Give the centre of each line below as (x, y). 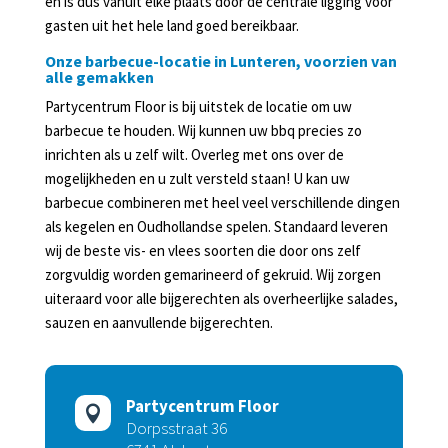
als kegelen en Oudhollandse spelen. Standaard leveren (216, 226)
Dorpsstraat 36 (176, 428)
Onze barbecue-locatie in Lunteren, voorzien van (220, 61)
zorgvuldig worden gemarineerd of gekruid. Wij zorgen (212, 274)
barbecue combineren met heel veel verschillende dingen (222, 202)
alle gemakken (99, 77)
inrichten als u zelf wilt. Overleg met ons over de (194, 154)
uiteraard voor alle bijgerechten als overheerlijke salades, (221, 298)
